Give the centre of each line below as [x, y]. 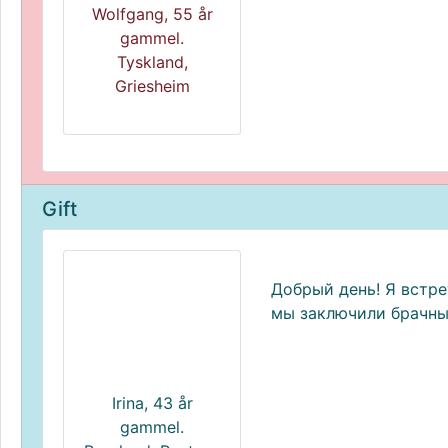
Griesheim [152, 86]
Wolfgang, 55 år [152, 14]
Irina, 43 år [152, 403]
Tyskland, [152, 62]
